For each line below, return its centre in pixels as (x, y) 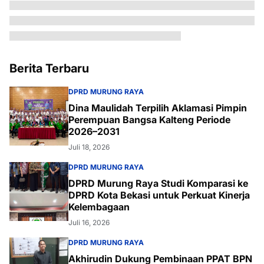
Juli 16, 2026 (89, 222)
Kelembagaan (99, 207)
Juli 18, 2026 (89, 147)
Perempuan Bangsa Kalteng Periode (149, 120)
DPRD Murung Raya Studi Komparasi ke (158, 183)
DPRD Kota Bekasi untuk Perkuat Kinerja (159, 195)
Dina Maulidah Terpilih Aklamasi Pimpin (158, 108)
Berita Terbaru (49, 68)
